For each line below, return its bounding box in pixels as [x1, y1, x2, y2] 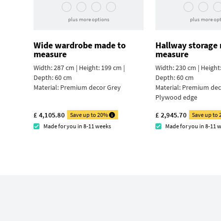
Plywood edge [155, 93, 197, 102]
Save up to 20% [70, 111, 110, 119]
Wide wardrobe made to [34, 39, 126, 51]
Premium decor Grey [60, 83, 121, 92]
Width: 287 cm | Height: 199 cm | [34, 63, 125, 73]
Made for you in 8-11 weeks [43, 122, 111, 130]
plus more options [68, 16, 110, 23]
